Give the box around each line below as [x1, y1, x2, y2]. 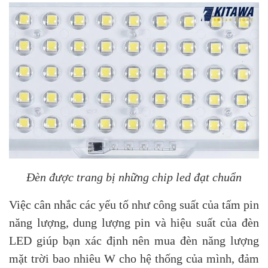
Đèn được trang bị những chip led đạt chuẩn [26, 170, 242, 184]
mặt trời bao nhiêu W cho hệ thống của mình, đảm [9, 251, 259, 265]
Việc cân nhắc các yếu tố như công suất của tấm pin [9, 197, 259, 211]
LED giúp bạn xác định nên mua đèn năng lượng [9, 233, 259, 247]
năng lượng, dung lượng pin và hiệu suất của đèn [9, 215, 259, 229]
